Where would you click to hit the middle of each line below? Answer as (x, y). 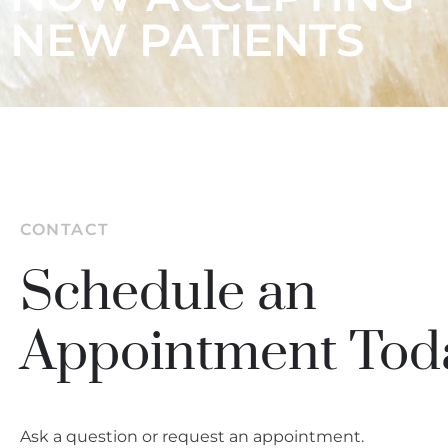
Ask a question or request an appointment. (192, 436)
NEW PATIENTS (187, 39)
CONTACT (65, 229)
